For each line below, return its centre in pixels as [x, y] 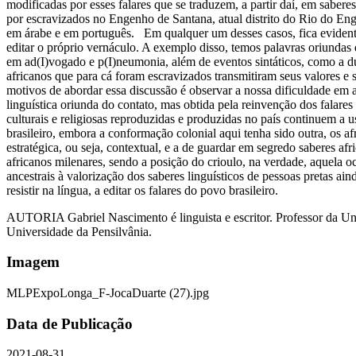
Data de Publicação [70, 323]
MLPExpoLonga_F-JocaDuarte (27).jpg [108, 292]
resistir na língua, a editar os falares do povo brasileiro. [144, 190]
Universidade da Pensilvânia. [85, 231]
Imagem [33, 262]
